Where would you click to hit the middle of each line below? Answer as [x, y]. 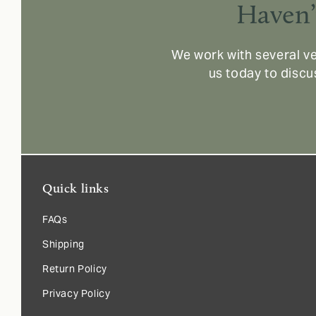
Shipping [63, 244]
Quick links [76, 188]
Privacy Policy [77, 293]
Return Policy [75, 268]
